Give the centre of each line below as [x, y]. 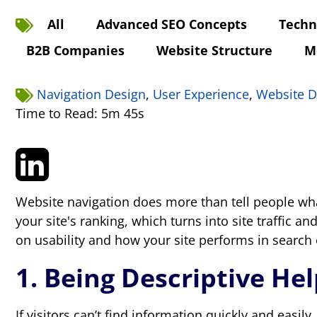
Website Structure [214, 50]
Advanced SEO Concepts [172, 24]
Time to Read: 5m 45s [80, 113]
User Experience [201, 94]
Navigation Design [91, 94]
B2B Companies [75, 50]
